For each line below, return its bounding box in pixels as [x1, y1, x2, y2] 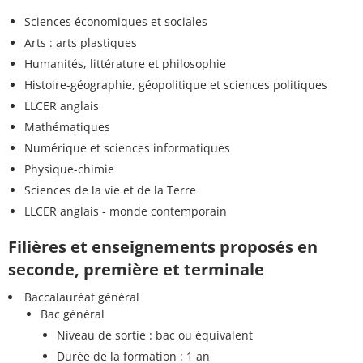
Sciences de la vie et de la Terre [24, 182, 196, 199]
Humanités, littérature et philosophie [24, 56, 226, 72]
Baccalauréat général [24, 289, 139, 305]
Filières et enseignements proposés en [8, 236, 318, 258]
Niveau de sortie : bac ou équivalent [57, 327, 253, 344]
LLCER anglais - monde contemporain [24, 203, 227, 220]
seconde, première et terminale [8, 258, 264, 281]
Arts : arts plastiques [24, 35, 137, 51]
